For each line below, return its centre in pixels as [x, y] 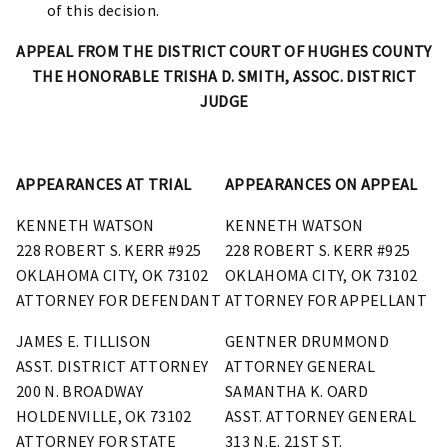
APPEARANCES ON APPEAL [321, 183]
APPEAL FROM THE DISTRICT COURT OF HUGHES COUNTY [224, 50]
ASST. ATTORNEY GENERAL [321, 415]
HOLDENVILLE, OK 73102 [104, 415]
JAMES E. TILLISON [84, 340]
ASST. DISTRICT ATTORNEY [112, 365]
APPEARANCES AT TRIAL [104, 183]
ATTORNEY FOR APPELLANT [326, 299]
